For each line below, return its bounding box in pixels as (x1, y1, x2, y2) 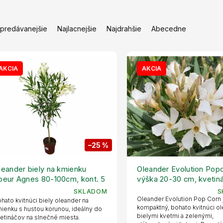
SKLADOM (74, 187, 108, 195)
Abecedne (151, 24, 186, 33)
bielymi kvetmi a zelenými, (137, 212, 214, 220)
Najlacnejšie (57, 24, 97, 33)
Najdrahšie (107, 24, 141, 33)
